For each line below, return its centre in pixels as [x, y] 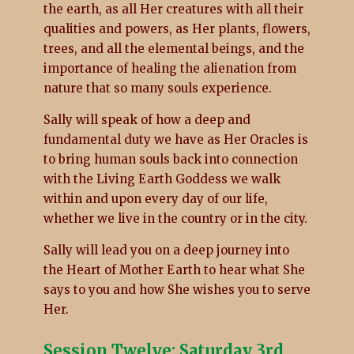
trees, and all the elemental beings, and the [173, 48]
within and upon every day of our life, [155, 198]
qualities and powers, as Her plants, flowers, [177, 28]
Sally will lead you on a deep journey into [166, 250]
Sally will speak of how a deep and [147, 119]
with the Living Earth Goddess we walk [162, 179]
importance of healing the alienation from [169, 68]
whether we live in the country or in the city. [175, 218]
